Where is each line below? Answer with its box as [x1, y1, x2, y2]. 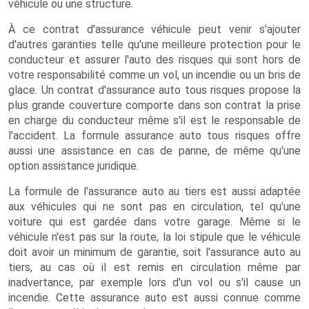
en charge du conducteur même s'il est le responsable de [8, 114, 301, 127]
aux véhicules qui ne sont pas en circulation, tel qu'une [8, 200, 301, 213]
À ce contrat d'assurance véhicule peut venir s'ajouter [8, 23, 301, 36]
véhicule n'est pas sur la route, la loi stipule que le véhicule [8, 230, 301, 243]
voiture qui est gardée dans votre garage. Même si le [8, 215, 301, 228]
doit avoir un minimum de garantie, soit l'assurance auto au [8, 246, 301, 259]
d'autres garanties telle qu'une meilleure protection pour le [8, 38, 301, 51]
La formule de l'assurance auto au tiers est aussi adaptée [8, 185, 301, 198]
